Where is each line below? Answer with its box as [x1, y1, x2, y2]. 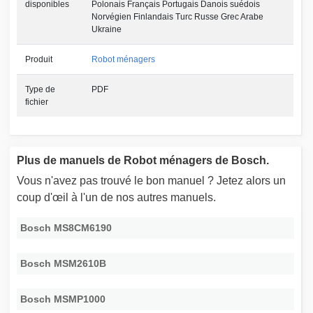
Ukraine [92, 24, 122, 35]
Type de [25, 85, 56, 95]
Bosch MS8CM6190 [20, 222, 112, 234]
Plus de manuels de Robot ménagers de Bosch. [17, 154, 270, 167]
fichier [25, 97, 49, 108]
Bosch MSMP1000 [20, 293, 106, 305]
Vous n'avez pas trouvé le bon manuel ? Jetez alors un [17, 175, 286, 187]
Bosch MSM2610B [20, 258, 107, 270]
